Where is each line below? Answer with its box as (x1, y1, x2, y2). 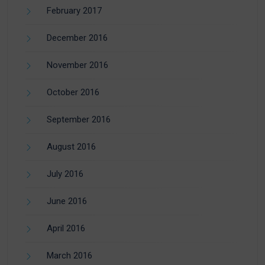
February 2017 (47, 5, 102, 16)
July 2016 (47, 168, 83, 179)
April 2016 (47, 222, 85, 234)
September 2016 (47, 114, 111, 125)
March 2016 (47, 250, 92, 261)
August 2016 (47, 141, 96, 152)
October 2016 (47, 86, 99, 98)
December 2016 (47, 32, 108, 43)
